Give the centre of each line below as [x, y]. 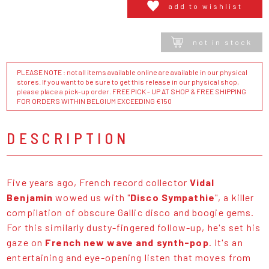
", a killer [234, 197]
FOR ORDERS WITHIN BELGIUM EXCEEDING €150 [95, 101]
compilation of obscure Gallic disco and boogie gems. [131, 212]
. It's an [226, 242]
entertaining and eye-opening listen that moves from [129, 257]
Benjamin [30, 197]
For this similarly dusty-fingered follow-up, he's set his [134, 227]
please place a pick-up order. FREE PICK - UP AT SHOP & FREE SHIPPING [132, 91]
